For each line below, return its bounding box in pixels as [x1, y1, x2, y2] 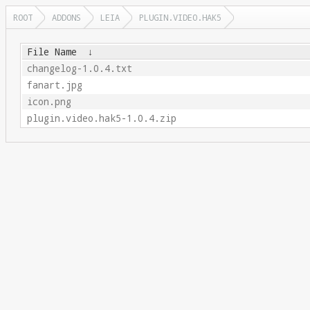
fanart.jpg [26, 79, 82, 91]
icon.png [26, 95, 71, 108]
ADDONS [52, 12, 81, 23]
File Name [26, 46, 77, 58]
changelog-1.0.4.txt [26, 62, 132, 75]
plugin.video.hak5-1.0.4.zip [26, 112, 176, 125]
